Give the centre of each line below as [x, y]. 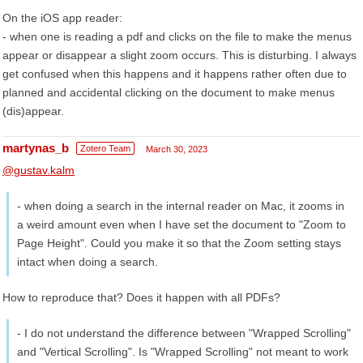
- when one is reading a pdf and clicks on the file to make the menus [177, 36]
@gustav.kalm [38, 170]
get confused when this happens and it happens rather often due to [175, 74]
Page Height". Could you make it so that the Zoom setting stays [179, 243]
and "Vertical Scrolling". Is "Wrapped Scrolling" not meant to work [183, 352]
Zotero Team [105, 148]
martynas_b [36, 148]
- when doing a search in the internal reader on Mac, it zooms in [181, 206]
